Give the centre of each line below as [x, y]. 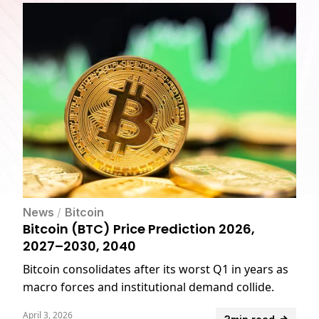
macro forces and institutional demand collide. [148, 287]
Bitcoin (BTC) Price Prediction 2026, [139, 229]
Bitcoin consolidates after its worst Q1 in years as [156, 269]
